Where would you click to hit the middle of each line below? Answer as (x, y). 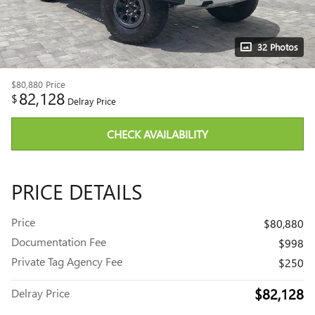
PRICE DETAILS (77, 192)
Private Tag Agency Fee (67, 262)
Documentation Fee (59, 242)
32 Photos (278, 47)
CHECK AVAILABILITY (157, 134)
